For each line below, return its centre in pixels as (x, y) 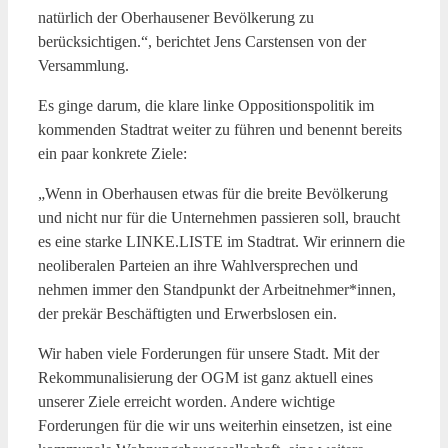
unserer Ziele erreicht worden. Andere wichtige (186, 401)
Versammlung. (83, 65)
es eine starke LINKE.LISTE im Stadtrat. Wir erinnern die (221, 241)
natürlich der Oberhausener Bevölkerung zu (176, 17)
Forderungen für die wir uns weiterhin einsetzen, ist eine (215, 425)
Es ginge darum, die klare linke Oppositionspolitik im (206, 105)
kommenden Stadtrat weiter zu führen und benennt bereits (220, 129)
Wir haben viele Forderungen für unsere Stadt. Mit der (208, 353)
